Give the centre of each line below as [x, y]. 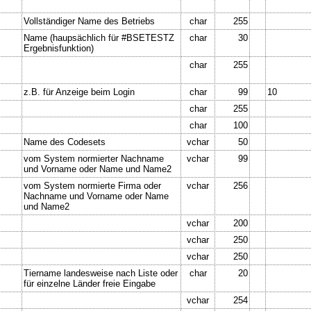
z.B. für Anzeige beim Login [79, 92]
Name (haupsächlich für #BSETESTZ [99, 37]
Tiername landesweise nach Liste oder [101, 273]
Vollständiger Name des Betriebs [89, 21]
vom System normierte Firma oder [92, 185]
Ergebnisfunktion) [59, 48]
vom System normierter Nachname [94, 158]
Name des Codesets [65, 142]
